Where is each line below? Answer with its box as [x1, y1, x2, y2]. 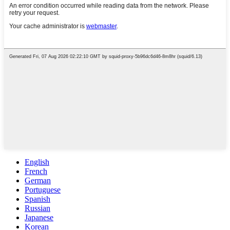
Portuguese [25, 185, 61, 195]
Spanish [25, 195, 50, 204]
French [25, 167, 47, 176]
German [25, 176, 51, 185]
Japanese [25, 213, 53, 222]
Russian [25, 204, 50, 213]
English [25, 158, 49, 167]
